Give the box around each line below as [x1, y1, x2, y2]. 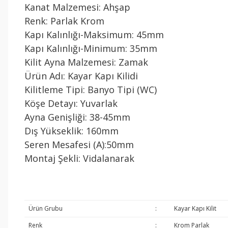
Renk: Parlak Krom [24, 15, 104, 27]
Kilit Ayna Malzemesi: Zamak [24, 56, 148, 68]
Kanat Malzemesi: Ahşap [24, 1, 130, 13]
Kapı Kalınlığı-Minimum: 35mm [24, 42, 157, 54]
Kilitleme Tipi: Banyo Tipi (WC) [24, 83, 157, 96]
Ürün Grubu [28, 204, 63, 213]
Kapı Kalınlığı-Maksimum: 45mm [24, 28, 164, 41]
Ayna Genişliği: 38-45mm [24, 111, 130, 123]
